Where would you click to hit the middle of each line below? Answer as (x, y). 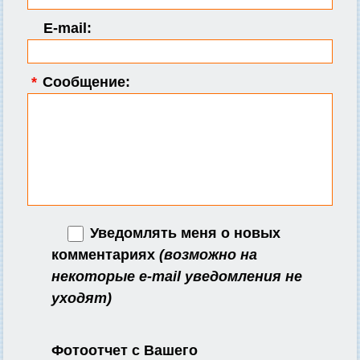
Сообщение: (84, 82)
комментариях (105, 255)
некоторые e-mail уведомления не (177, 277)
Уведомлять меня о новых (183, 233)
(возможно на (208, 255)
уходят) (82, 299)
